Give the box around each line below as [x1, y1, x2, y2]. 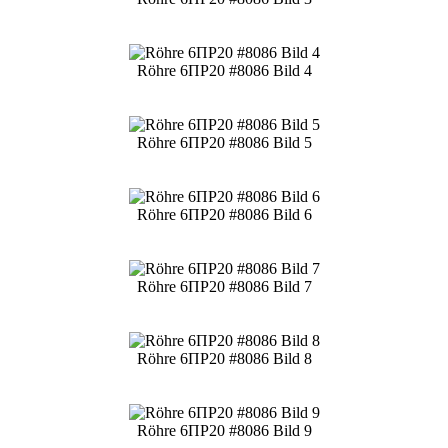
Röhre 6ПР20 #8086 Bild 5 [136, 133, 312, 151]
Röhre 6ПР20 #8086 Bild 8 [136, 349, 312, 367]
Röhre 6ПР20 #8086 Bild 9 [136, 421, 312, 439]
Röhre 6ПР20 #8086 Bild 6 [136, 205, 312, 223]
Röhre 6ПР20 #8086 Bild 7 [136, 277, 312, 295]
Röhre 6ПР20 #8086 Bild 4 [136, 61, 312, 79]
